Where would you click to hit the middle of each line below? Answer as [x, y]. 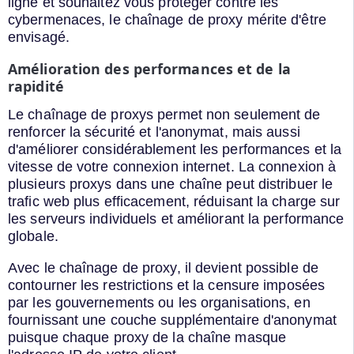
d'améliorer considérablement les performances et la [175, 149]
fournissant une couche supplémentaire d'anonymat [172, 320]
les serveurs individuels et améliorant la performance [176, 218]
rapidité [36, 87]
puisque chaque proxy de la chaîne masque [147, 337]
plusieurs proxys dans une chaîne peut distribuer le [171, 184]
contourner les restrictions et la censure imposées [167, 285]
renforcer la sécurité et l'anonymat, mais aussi [154, 132]
